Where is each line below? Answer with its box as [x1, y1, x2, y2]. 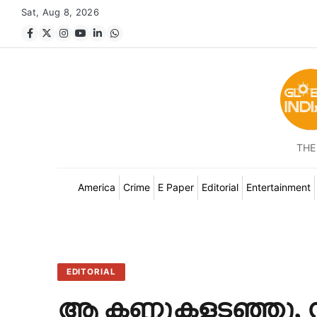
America [77, 181, 115, 193]
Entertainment [246, 181, 311, 193]
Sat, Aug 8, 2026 [21, 6, 99, 18]
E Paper [157, 181, 194, 193]
